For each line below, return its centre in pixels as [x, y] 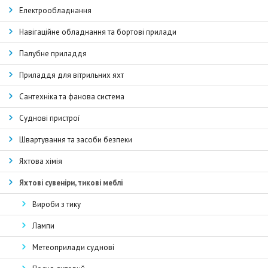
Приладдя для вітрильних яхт [71, 75]
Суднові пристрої [49, 118]
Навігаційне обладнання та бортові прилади [98, 32]
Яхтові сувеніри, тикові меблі [71, 183]
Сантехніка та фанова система [72, 97]
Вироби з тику [57, 204]
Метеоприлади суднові [73, 247]
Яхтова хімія [41, 161]
